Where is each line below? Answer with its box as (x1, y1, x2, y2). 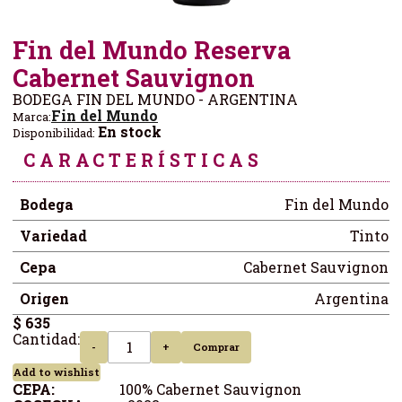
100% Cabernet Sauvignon (55, 380, 301, 398)
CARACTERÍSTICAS (23, 149, 263, 171)
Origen (20, 289, 69, 308)
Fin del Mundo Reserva (13, 34, 291, 66)
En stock (98, 122, 162, 141)
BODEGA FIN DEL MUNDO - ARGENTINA (13, 90, 298, 109)
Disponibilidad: (13, 126, 98, 140)
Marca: (13, 109, 51, 124)
